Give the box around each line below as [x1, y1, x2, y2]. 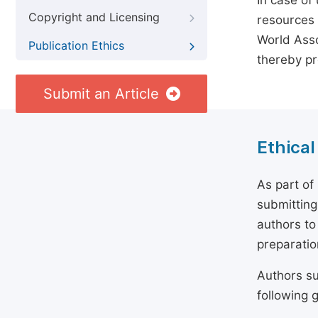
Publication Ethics [28, 39, 124, 53]
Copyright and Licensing [28, 11, 160, 24]
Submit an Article [43, 85, 159, 102]
